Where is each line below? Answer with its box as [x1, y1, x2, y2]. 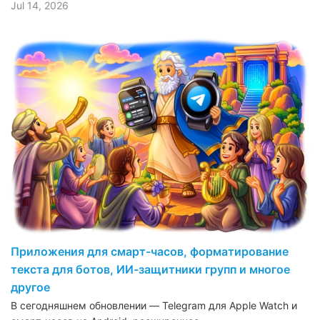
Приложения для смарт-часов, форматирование [11, 244, 289, 259]
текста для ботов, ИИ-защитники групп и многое [11, 261, 290, 276]
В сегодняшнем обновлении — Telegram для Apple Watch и [11, 299, 297, 311]
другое [11, 279, 50, 294]
